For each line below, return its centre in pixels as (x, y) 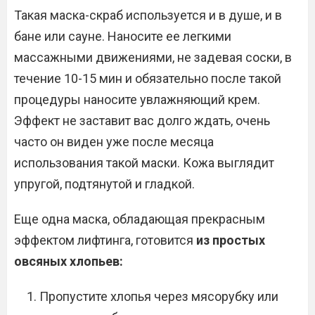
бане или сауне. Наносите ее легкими (123, 36)
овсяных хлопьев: (69, 261)
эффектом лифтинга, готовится (105, 240)
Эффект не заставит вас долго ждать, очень (142, 121)
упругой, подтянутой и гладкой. (104, 184)
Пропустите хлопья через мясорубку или (159, 296)
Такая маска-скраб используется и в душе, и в (148, 15)
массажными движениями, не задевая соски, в (153, 57)
